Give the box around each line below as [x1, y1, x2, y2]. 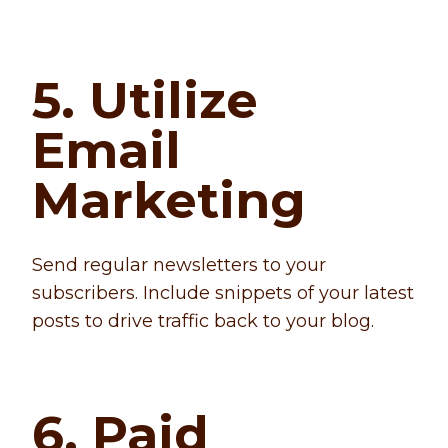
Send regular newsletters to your [32, 254, 326, 277]
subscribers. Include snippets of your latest [32, 282, 414, 305]
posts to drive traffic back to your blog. [32, 310, 374, 333]
